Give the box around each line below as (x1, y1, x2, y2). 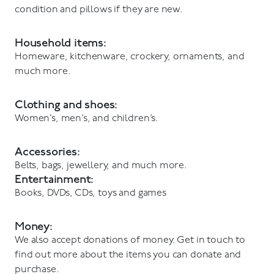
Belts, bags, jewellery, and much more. (15, 160, 187, 171)
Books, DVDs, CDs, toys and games (15, 188, 166, 198)
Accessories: (15, 144, 80, 159)
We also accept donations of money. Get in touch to (15, 235, 245, 245)
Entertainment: (15, 172, 94, 187)
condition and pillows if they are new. (15, 4, 183, 15)
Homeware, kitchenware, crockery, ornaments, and (15, 51, 245, 62)
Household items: (15, 35, 106, 50)
